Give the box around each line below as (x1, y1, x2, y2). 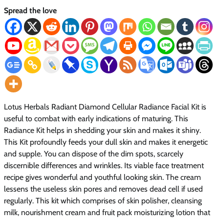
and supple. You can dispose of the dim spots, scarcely (4, 149, 183, 158)
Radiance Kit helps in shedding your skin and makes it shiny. (4, 125, 201, 135)
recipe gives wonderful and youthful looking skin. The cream (4, 172, 201, 182)
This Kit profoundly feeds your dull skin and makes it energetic (4, 137, 208, 147)
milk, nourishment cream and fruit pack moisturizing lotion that (4, 207, 210, 217)
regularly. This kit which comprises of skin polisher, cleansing (4, 196, 202, 205)
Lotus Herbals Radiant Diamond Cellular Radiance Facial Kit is (4, 102, 206, 111)
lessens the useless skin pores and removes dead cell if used (4, 184, 203, 194)
